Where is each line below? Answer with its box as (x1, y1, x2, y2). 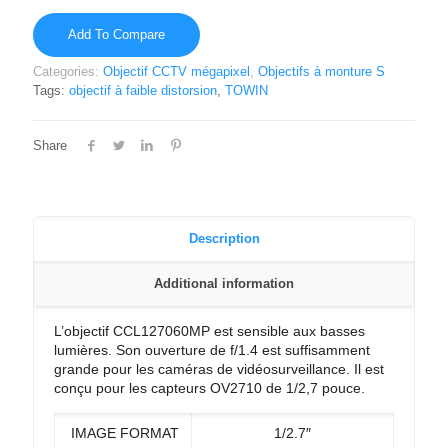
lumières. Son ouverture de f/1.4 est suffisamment (54, 341, 370, 358)
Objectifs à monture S (258, 63, 385, 79)
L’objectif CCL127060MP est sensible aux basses (54, 322, 365, 339)
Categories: (33, 63, 103, 79)
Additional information (154, 275, 294, 291)
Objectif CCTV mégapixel (103, 63, 250, 79)
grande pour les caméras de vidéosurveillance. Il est (54, 360, 384, 377)
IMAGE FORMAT (67, 424, 179, 441)
